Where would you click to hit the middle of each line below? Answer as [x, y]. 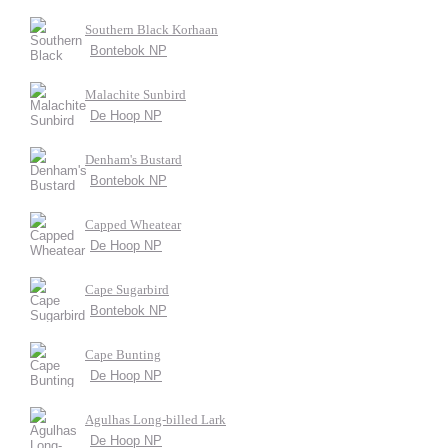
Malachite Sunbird [135, 94]
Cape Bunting [123, 354]
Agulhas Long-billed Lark [155, 419]
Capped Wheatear [133, 224]
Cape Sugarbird [127, 289]
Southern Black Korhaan [151, 29]
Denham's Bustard [133, 159]
